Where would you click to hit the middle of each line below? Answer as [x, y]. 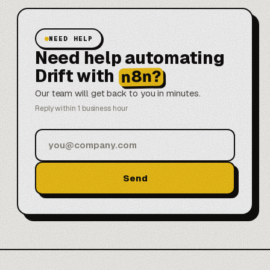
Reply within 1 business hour [82, 108]
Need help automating [130, 58]
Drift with [75, 76]
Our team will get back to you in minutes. [118, 93]
